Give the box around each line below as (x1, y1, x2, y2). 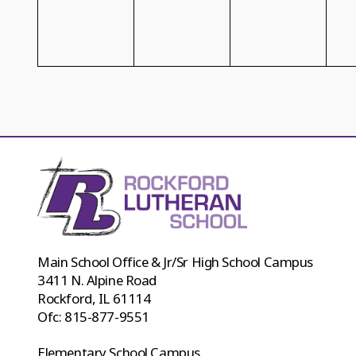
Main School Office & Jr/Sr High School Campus (37, 253, 313, 272)
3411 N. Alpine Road (37, 271, 157, 290)
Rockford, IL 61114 (37, 289, 151, 308)
